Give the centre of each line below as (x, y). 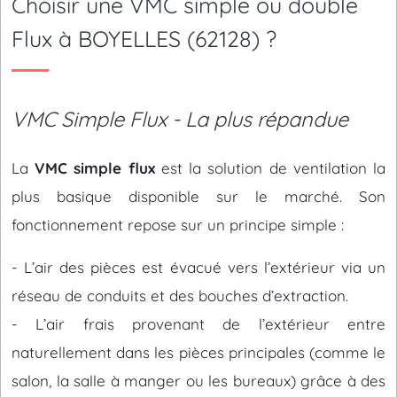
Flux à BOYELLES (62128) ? (144, 39)
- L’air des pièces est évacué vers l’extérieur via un (198, 267)
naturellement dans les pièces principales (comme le (198, 352)
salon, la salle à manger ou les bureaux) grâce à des (198, 381)
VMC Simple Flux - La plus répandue (180, 119)
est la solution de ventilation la (270, 168)
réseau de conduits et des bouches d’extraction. (180, 296)
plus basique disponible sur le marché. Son (198, 196)
